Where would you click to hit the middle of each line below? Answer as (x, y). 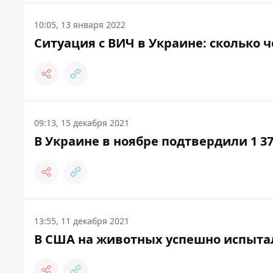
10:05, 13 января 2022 (80, 25)
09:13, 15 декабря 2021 (82, 123)
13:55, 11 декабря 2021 (82, 221)
